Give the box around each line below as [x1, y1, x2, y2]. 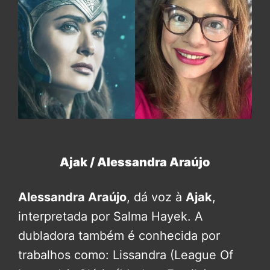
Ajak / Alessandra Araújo [60, 154, 210, 169]
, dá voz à [127, 189, 186, 204]
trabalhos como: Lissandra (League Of [18, 247, 233, 262]
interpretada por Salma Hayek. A [18, 209, 203, 224]
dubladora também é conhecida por [18, 228, 220, 243]
